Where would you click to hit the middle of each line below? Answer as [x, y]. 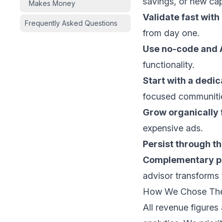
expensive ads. [173, 128]
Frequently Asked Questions [71, 23]
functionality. [168, 65]
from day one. [171, 33]
